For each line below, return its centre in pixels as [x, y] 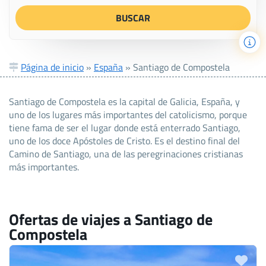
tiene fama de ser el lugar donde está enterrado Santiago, [125, 127]
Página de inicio [52, 67]
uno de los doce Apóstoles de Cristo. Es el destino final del [124, 140]
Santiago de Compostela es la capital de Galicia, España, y [124, 101]
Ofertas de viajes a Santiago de [111, 219]
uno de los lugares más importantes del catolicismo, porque [128, 114]
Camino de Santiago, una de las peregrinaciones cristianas [126, 153]
